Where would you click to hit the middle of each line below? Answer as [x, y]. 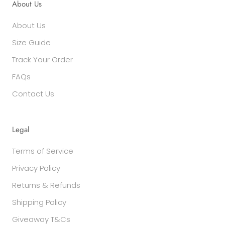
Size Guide [31, 42]
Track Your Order [42, 60]
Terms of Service [43, 151]
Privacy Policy [36, 168]
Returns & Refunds [46, 185]
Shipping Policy [39, 202]
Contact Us [33, 94]
